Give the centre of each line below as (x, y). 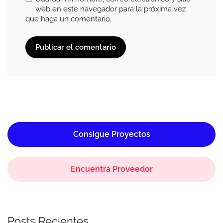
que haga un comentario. (68, 19)
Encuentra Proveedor (111, 169)
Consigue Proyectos (111, 134)
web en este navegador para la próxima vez (111, 9)
